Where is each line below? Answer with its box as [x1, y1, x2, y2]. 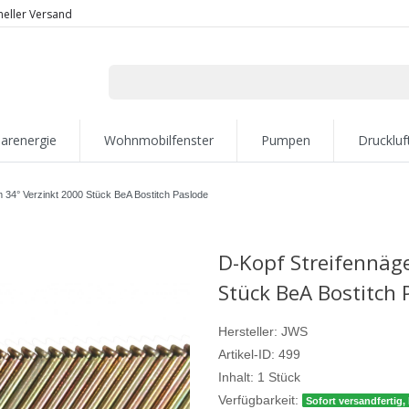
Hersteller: [218, 323, 278, 339]
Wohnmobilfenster [103, 131, 214, 150]
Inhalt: [218, 369, 254, 384]
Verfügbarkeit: [218, 392, 299, 407]
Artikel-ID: [218, 346, 275, 362]
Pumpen [260, 131, 310, 150]
